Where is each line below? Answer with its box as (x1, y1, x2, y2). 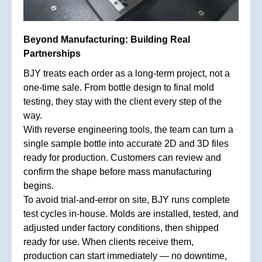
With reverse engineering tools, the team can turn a (23, 124, 233, 135)
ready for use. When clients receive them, (23, 236, 194, 247)
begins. (23, 180, 54, 191)
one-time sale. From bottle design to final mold (23, 82, 214, 92)
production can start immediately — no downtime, (23, 250, 227, 261)
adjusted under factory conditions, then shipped (23, 222, 219, 233)
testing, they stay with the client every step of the (23, 96, 222, 106)
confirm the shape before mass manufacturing (23, 166, 212, 177)
